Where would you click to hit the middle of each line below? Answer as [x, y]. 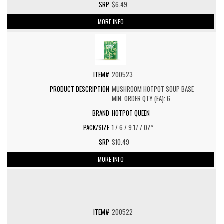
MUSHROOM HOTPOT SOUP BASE [153, 89]
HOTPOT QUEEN [131, 113]
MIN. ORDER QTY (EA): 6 [141, 98]
